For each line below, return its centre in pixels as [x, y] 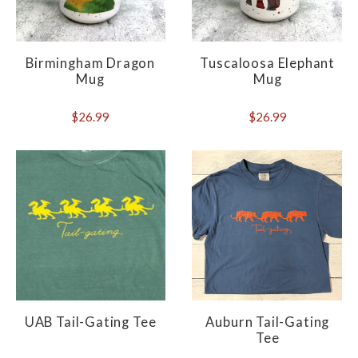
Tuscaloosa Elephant [268, 63]
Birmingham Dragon [91, 63]
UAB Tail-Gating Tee [90, 322]
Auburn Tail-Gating [268, 322]
